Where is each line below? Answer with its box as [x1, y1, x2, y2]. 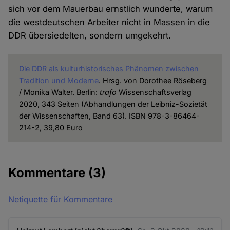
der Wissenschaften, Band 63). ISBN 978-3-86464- [18, 111, 200, 120]
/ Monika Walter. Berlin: [18, 87, 100, 97]
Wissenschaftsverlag [116, 87, 191, 97]
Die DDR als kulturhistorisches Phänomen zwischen [18, 64, 199, 73]
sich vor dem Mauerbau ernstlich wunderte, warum [8, 3, 213, 14]
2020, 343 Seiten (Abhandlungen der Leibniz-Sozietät [18, 99, 207, 108]
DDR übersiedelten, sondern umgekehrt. [8, 30, 171, 41]
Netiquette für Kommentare [8, 194, 113, 204]
